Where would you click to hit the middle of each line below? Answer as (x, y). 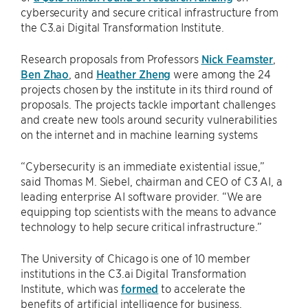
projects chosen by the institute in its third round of (147, 89)
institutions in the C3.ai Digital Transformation (134, 273)
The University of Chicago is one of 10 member (135, 258)
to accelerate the (202, 288)
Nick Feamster (237, 58)
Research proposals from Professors (111, 58)
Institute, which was (71, 288)
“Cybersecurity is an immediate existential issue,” (143, 166)
